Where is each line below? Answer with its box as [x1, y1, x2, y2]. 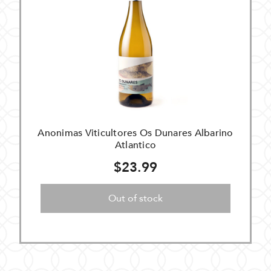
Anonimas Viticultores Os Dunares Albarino [38, 126, 233, 140]
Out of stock [108, 192, 163, 205]
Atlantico [114, 139, 157, 152]
